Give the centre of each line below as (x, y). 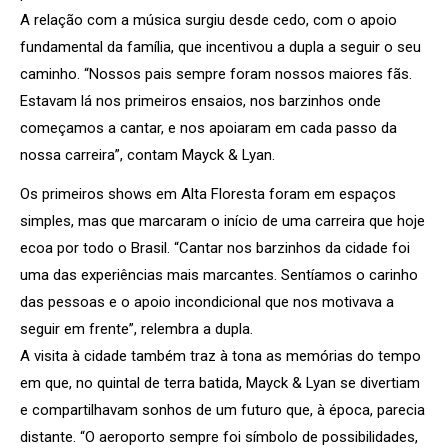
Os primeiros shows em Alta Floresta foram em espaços (208, 193)
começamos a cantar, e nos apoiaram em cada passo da (208, 127)
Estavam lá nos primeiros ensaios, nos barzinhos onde (200, 100)
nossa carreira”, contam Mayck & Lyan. (147, 154)
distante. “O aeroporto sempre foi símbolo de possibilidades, (219, 436)
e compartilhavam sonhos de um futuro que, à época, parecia (222, 409)
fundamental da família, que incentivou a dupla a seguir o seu (220, 46)
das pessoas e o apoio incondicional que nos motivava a (207, 301)
